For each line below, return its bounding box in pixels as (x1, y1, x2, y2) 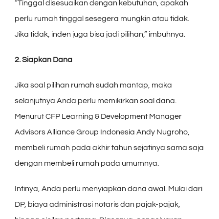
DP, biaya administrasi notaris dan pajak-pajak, (15, 200, 180, 208)
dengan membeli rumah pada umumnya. (15, 159, 159, 167)
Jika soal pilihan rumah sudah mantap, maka (15, 81, 172, 89)
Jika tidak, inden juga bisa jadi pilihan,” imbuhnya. (15, 30, 185, 38)
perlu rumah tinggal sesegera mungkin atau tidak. (15, 14, 189, 22)
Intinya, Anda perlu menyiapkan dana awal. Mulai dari (15, 184, 202, 193)
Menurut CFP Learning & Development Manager (15, 112, 182, 120)
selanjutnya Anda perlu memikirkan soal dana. (15, 96, 176, 105)
